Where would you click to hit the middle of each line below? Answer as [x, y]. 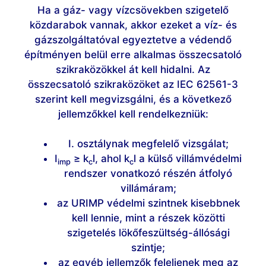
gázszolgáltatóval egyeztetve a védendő [133, 39]
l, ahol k [111, 159]
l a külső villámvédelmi [188, 159]
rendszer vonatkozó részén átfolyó [148, 174]
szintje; [148, 248]
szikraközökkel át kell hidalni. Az [133, 69]
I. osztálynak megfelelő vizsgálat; [148, 144]
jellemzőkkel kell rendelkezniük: [133, 114]
